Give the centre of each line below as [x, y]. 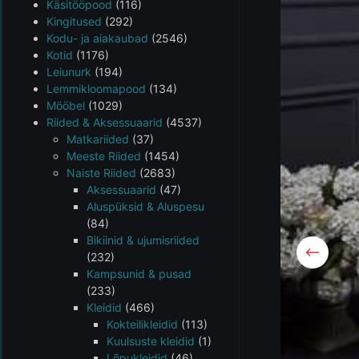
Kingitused [74, 21]
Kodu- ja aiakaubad [97, 38]
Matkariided [98, 139]
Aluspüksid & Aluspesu [145, 206]
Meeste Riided [104, 156]
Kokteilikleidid [142, 324]
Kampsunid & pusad [139, 274]
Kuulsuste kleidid [151, 341]
